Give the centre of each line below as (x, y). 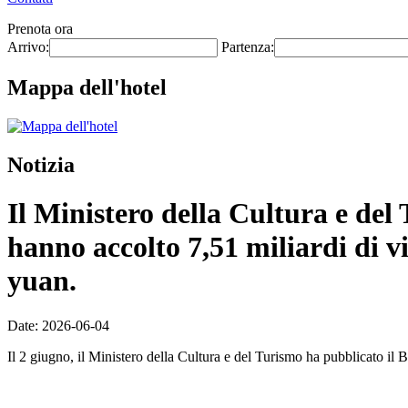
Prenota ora (40, 29)
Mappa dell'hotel (87, 87)
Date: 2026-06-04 (58, 325)
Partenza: (248, 47)
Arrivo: (28, 47)
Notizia (41, 164)
